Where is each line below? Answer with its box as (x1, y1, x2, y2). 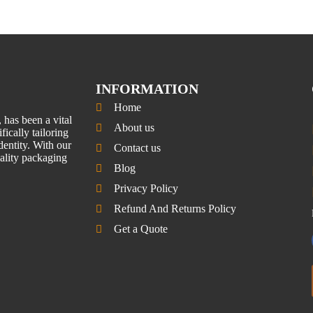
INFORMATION (95, 81, 198, 97)
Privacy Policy (113, 182, 178, 195)
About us (113, 122, 154, 134)
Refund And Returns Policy (113, 203, 236, 215)
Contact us (113, 142, 161, 154)
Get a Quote (113, 223, 168, 235)
